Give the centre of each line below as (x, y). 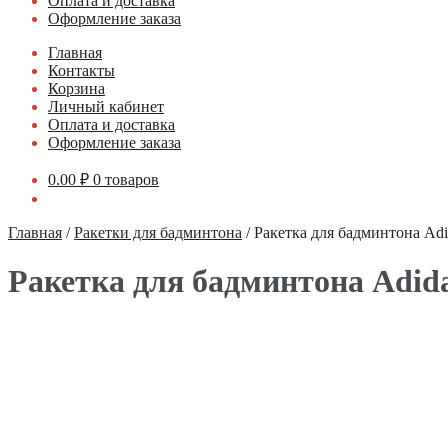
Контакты (81, 70)
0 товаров (126, 179)
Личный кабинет (106, 106)
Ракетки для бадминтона (158, 232)
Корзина (76, 88)
